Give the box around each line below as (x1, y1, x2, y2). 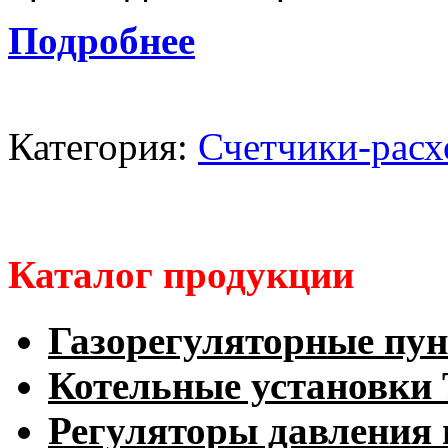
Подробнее (8, 19, 195, 63)
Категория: (8, 125, 198, 169)
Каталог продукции (8, 252, 354, 296)
